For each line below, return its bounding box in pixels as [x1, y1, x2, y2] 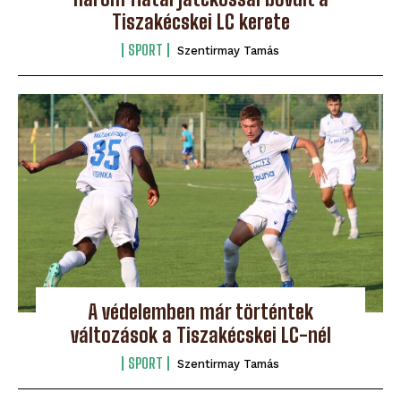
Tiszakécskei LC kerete [111, 9, 290, 34]
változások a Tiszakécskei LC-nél [70, 323, 331, 348]
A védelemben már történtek [88, 300, 313, 325]
